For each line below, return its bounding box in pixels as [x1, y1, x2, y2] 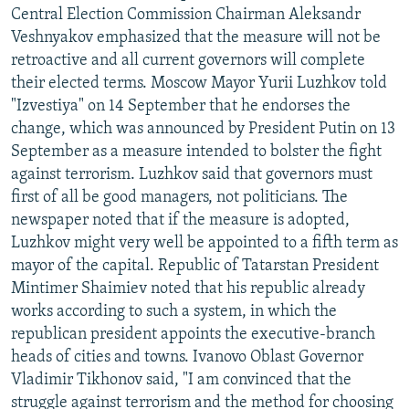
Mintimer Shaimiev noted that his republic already [11, 279, 365, 298]
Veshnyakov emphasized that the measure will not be [11, 28, 381, 47]
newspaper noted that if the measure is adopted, [11, 211, 350, 229]
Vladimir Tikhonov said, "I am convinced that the [11, 371, 351, 389]
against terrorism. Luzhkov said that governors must [11, 165, 372, 184]
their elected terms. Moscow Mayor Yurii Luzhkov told [11, 74, 387, 92]
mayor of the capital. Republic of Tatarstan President [11, 257, 379, 275]
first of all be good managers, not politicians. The [11, 188, 348, 206]
